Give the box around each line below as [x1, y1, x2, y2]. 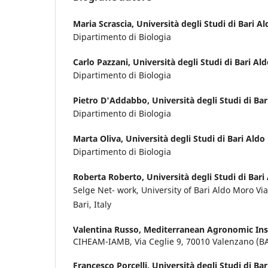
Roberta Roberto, [73, 170, 147, 182]
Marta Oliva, [73, 132, 126, 144]
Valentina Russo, [73, 223, 144, 235]
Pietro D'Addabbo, [73, 94, 152, 106]
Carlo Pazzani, [73, 56, 133, 68]
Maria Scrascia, [73, 17, 136, 29]
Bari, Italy [73, 198, 111, 210]
